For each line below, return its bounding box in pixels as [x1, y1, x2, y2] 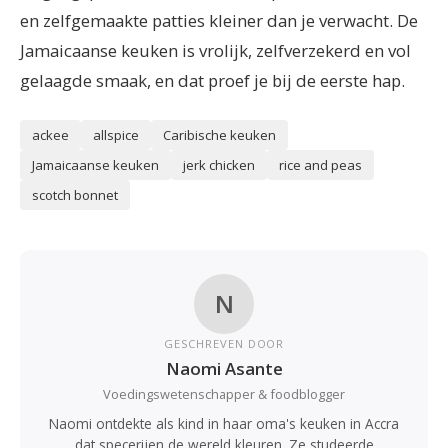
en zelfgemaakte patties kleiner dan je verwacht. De [20, 9, 418, 33]
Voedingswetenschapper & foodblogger [103, 385, 345, 404]
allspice [93, 126, 139, 145]
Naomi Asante [165, 357, 283, 381]
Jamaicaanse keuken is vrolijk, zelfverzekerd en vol [20, 39, 411, 63]
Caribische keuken [163, 126, 276, 145]
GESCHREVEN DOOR [163, 336, 285, 352]
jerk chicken [183, 156, 255, 175]
